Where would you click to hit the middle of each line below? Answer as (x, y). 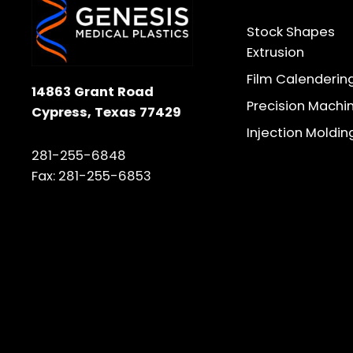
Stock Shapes (290, 32)
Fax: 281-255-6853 (91, 176)
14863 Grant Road (93, 91)
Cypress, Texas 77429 (106, 112)
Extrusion (275, 53)
